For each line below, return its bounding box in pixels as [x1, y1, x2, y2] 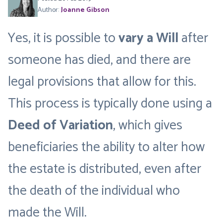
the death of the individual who [8, 180, 180, 202]
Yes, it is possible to [8, 27, 118, 50]
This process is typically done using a [8, 93, 212, 115]
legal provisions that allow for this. [8, 71, 196, 93]
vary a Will [118, 27, 178, 50]
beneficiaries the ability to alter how [8, 136, 205, 159]
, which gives [113, 114, 182, 137]
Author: [38, 4, 59, 16]
